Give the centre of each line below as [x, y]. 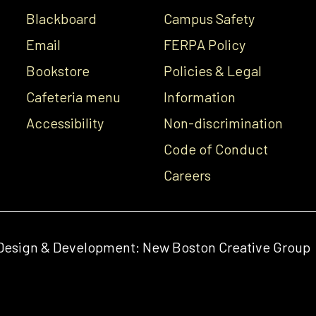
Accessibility [65, 123]
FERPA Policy [205, 45]
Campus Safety [209, 19]
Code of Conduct [216, 149]
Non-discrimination [224, 123]
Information [200, 97]
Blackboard [61, 19]
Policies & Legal [213, 71]
